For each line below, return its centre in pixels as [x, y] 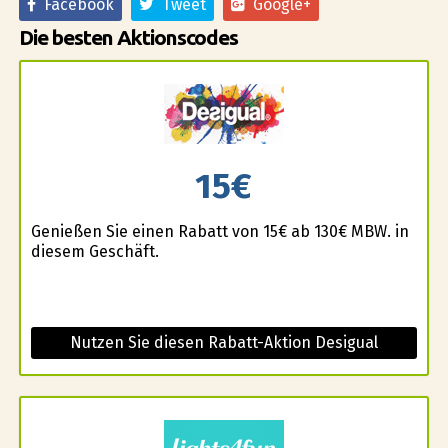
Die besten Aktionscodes [128, 37]
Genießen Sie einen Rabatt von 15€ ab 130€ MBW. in [219, 231]
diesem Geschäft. [94, 251]
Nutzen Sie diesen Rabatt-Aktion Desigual [223, 342]
